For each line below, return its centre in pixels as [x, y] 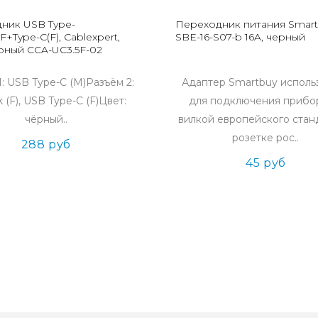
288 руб [46, 144]
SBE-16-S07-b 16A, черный [240, 37]
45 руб [266, 163]
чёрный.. [46, 119]
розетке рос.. [266, 138]
